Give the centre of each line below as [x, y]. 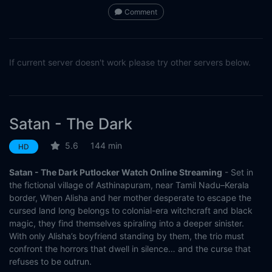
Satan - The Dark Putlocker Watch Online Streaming [116, 172]
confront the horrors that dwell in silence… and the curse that [130, 249]
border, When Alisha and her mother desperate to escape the [130, 198]
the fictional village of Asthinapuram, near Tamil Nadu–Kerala [129, 185]
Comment [141, 12]
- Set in [238, 172]
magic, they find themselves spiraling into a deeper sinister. [127, 223]
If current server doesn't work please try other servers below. [130, 63]
